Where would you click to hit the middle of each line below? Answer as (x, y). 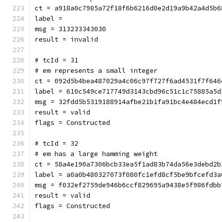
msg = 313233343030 (70, 29)
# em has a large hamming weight (96, 154)
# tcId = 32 (56, 143)
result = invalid (66, 39)
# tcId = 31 (56, 60)
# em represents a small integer (96, 71)
